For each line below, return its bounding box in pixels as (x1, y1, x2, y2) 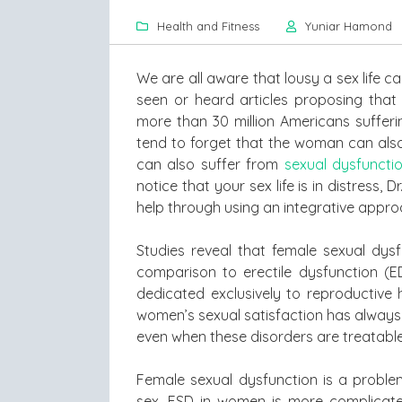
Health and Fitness (157, 19, 259, 33)
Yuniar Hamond (305, 19, 392, 33)
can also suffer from (136, 155, 284, 173)
